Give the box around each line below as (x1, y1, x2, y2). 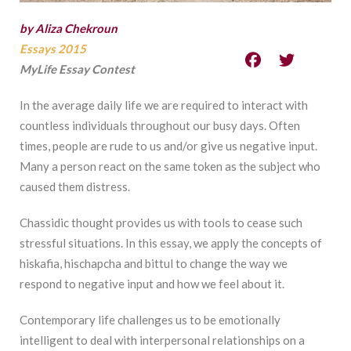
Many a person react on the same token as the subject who (20, 159, 320, 174)
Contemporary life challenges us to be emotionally (20, 313, 280, 327)
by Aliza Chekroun (20, 21, 118, 36)
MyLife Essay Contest (20, 62, 135, 77)
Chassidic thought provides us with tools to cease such (20, 215, 302, 230)
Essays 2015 (20, 42, 86, 56)
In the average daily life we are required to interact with (20, 98, 308, 113)
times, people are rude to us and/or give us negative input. (20, 139, 317, 154)
